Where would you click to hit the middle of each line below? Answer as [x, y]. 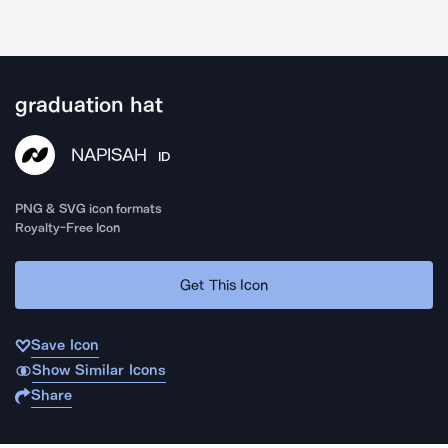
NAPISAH [109, 155]
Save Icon [65, 345]
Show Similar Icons [98, 370]
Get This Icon [224, 284]
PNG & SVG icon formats [89, 208]
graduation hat [89, 105]
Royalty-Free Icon [68, 227]
